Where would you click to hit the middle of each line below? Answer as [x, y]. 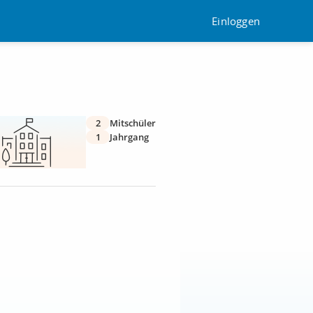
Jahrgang [129, 137]
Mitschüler [133, 123]
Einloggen [236, 21]
